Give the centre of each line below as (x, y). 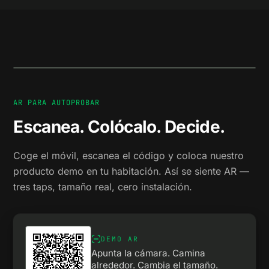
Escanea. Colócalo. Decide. (119, 127)
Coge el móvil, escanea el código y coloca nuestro (129, 156)
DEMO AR (120, 239)
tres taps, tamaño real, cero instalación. (103, 187)
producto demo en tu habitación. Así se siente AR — (131, 171)
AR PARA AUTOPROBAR (56, 103)
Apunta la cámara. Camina (149, 253)
